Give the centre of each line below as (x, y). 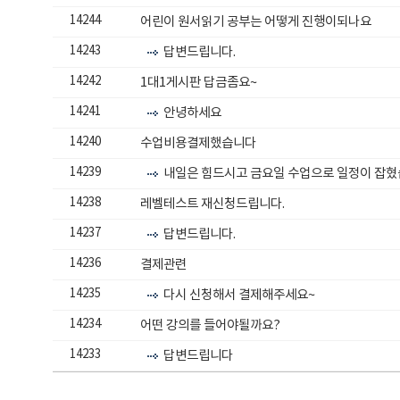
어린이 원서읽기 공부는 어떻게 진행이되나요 (256, 22)
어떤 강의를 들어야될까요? (211, 325)
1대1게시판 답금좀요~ (199, 83)
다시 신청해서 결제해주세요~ (240, 295)
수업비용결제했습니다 (199, 143)
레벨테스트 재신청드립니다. (213, 204)
